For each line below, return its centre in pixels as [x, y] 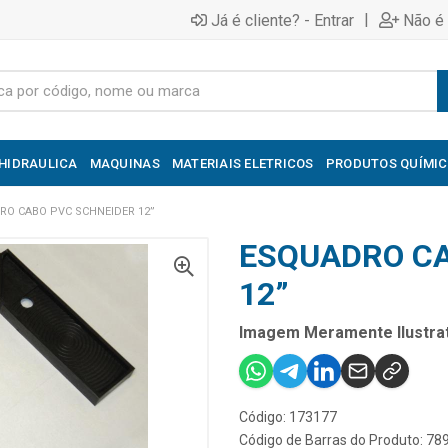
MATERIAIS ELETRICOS [242, 163]
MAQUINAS [124, 163]
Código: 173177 [288, 417]
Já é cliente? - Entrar [282, 20]
